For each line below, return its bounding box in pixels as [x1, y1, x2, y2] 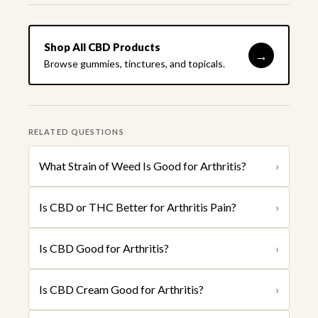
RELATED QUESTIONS [28, 127, 124, 137]
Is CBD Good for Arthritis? [39, 241, 169, 256]
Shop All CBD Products [44, 40, 160, 54]
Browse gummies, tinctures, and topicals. [44, 57, 225, 70]
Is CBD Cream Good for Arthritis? [39, 283, 204, 297]
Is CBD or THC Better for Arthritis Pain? [39, 200, 236, 214]
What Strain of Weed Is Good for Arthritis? [39, 159, 246, 173]
